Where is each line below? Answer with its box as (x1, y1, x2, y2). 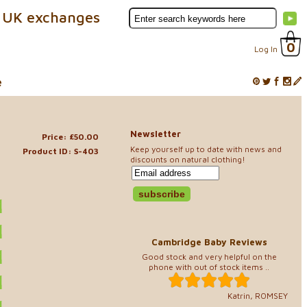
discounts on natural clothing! (130, 153, 245, 164)
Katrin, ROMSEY (228, 291, 288, 301)
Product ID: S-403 (23, 145, 99, 156)
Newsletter (130, 128, 181, 139)
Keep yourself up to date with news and (130, 143, 282, 154)
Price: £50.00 (42, 131, 99, 142)
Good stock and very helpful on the (141, 251, 277, 262)
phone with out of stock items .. (149, 262, 269, 272)
